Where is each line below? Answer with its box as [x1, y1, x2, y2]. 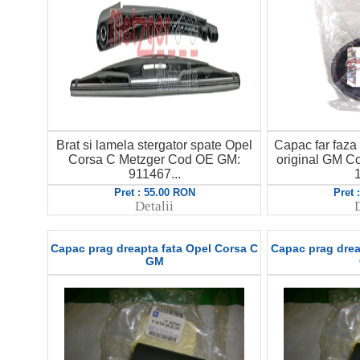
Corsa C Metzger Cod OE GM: [68, 153, 240, 166]
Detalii [135, 198, 174, 214]
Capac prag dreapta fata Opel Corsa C [51, 241, 258, 255]
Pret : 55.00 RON [113, 186, 195, 198]
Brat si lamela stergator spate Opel [56, 138, 252, 152]
